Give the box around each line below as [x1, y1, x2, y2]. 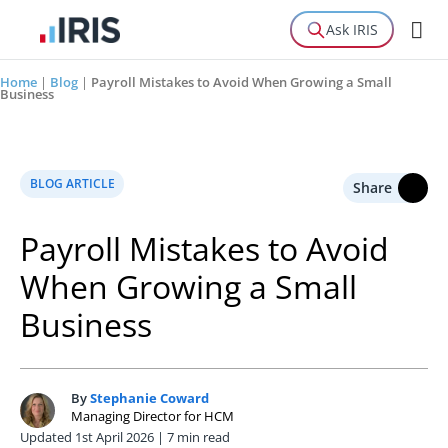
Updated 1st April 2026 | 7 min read [20, 427, 230, 446]
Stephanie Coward [90, 388, 209, 407]
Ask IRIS [326, 20, 378, 39]
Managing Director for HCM [71, 406, 234, 425]
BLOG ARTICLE [29, 174, 115, 192]
